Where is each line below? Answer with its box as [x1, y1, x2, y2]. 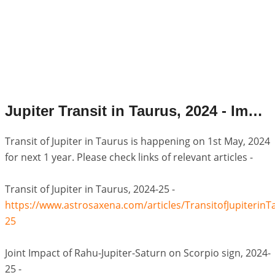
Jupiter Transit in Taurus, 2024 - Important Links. [247, 103, 263, 119]
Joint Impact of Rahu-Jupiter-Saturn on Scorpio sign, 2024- [4, 246, 271, 260]
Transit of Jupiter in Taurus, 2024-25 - [4, 182, 175, 196]
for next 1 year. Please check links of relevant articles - [4, 150, 253, 164]
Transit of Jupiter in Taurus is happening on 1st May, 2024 [4, 134, 270, 148]
